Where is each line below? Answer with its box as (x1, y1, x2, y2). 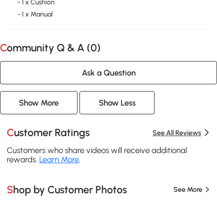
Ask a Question (81, 67, 136, 77)
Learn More (39, 155, 79, 165)
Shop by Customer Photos (13, 183, 127, 196)
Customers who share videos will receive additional (7, 145, 187, 155)
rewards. (7, 155, 40, 165)
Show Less (98, 97, 136, 108)
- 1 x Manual (17, 10, 53, 19)
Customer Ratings (14, 126, 90, 139)
